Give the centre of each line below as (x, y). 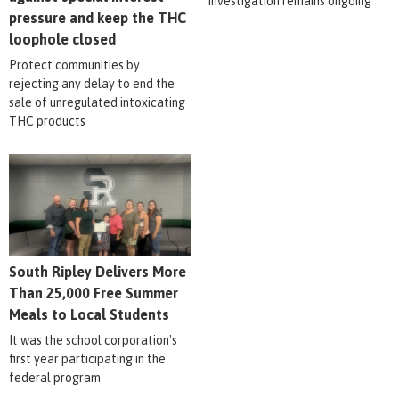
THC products (47, 121)
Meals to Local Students (89, 315)
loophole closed (62, 39)
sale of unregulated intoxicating (97, 102)
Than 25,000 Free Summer (94, 293)
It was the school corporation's (93, 341)
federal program (55, 378)
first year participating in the (87, 359)
